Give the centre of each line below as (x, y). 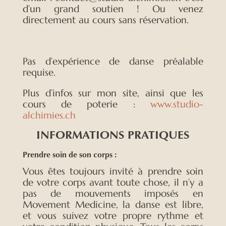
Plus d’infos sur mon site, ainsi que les (113, 93)
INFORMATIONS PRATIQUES (113, 136)
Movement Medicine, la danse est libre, (113, 204)
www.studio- (177, 104)
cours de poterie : (87, 104)
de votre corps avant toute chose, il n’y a (113, 182)
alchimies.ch (49, 115)
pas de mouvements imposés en (113, 193)
